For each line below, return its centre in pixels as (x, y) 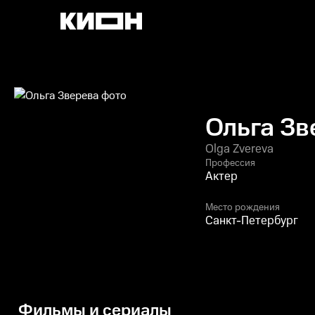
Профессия (230, 163)
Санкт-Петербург (252, 221)
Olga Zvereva (239, 149)
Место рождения (243, 207)
